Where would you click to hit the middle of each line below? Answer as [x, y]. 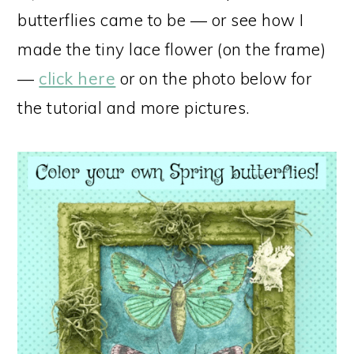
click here [77, 78]
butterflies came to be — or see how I [161, 19]
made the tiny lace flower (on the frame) [172, 49]
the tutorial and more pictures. [134, 107]
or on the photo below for [214, 78]
